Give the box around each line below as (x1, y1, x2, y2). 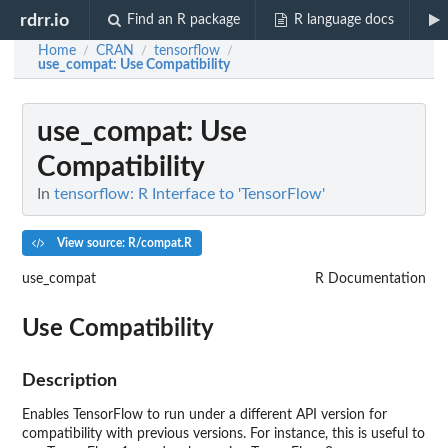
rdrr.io (20, 11, 70, 29)
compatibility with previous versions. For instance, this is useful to (22, 426, 425, 441)
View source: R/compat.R (53, 236, 192, 249)
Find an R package (127, 13, 241, 27)
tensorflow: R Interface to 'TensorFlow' (54, 186, 325, 202)
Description (22, 371, 117, 389)
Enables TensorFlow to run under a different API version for (22, 407, 387, 422)
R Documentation (315, 271, 426, 286)
